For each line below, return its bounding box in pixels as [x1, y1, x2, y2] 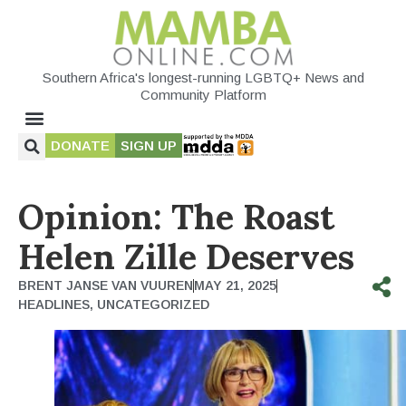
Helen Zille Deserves [18, 234, 354, 278]
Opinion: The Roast [18, 194, 334, 238]
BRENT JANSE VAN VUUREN [18, 277, 193, 293]
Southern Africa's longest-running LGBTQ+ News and [42, 69, 364, 85]
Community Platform [140, 86, 266, 102]
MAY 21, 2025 [194, 277, 276, 293]
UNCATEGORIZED [97, 296, 209, 312]
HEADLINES [18, 296, 90, 312]
